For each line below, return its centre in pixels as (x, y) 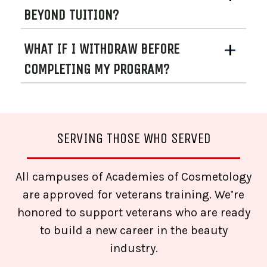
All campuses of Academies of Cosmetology (133, 176)
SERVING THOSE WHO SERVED (133, 139)
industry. (133, 248)
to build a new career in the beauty (133, 230)
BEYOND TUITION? (71, 15)
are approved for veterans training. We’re (133, 194)
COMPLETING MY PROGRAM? (97, 69)
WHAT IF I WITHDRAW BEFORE (102, 49)
